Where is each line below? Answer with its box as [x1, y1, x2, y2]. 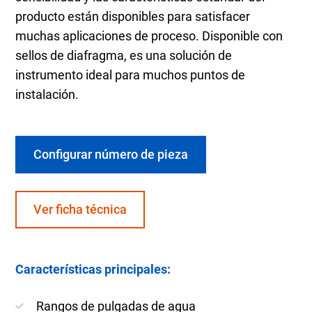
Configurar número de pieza [33, 146, 189, 162]
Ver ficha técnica [33, 201, 127, 217]
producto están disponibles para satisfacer [15, 8, 251, 24]
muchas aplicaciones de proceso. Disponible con [15, 28, 283, 43]
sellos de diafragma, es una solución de [15, 47, 233, 63]
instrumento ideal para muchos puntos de [15, 67, 246, 82]
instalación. [15, 86, 79, 102]
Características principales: [15, 261, 171, 276]
